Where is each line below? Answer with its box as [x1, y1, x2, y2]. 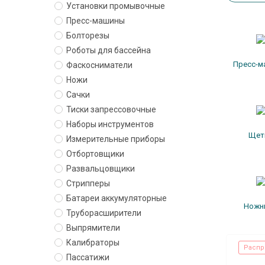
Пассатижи [66, 253, 109, 262]
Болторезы [66, 31, 109, 40]
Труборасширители [66, 208, 141, 218]
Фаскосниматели [66, 60, 132, 70]
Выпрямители [66, 223, 120, 232]
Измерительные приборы [66, 134, 165, 144]
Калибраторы [66, 238, 119, 247]
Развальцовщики [66, 164, 135, 173]
